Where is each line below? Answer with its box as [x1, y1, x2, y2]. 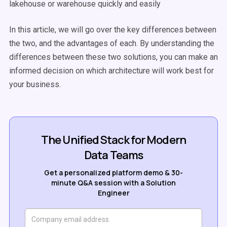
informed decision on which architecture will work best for [9, 66, 214, 75]
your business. [9, 80, 63, 89]
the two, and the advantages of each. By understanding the [9, 39, 214, 48]
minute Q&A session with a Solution [51, 178, 176, 187]
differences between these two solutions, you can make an [9, 52, 218, 62]
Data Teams [84, 147, 143, 163]
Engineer [97, 188, 130, 198]
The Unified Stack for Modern [41, 132, 186, 147]
